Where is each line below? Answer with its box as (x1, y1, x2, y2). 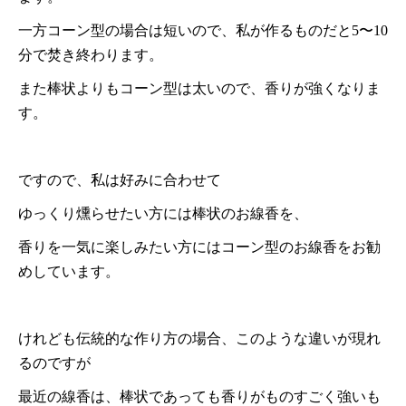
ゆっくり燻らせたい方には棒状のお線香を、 (18, 205, 308, 221)
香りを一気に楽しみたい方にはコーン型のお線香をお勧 (18, 238, 381, 255)
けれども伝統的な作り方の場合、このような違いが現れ (18, 330, 381, 346)
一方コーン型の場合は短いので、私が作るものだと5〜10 (18, 22, 388, 38)
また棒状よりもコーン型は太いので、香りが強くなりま (18, 80, 381, 96)
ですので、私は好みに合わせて (18, 171, 221, 188)
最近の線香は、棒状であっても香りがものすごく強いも (18, 388, 381, 404)
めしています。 (18, 263, 120, 279)
